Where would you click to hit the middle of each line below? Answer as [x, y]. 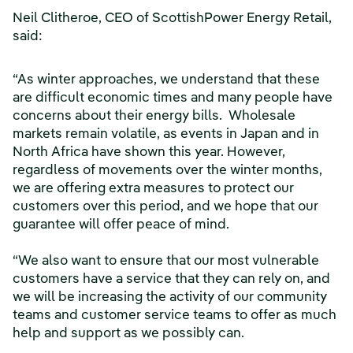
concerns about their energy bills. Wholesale [154, 116]
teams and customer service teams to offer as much [175, 316]
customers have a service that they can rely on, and [171, 279]
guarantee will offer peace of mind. [121, 225]
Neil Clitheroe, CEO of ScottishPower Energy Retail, [172, 19]
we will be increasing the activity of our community [170, 297]
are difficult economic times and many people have [173, 98]
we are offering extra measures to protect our [153, 189]
